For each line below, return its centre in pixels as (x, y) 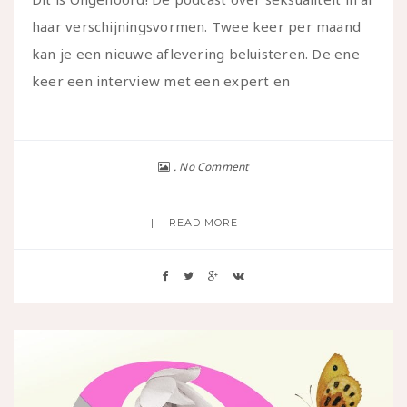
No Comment (214, 166)
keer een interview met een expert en (161, 80)
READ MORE (203, 222)
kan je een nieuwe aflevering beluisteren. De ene (196, 53)
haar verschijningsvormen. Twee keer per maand (197, 26)
